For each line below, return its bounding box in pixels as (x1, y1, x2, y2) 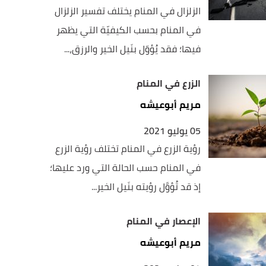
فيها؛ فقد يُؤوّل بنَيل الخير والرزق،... (64, 40, 201, 58)
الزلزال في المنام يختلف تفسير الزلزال (55, 2, 201, 20)
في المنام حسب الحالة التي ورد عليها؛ (50, 159, 201, 176)
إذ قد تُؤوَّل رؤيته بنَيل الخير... (91, 178, 201, 195)
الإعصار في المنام (126, 212, 201, 230)
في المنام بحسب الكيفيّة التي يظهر (56, 21, 201, 39)
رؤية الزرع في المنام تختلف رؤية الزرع (55, 140, 201, 157)
